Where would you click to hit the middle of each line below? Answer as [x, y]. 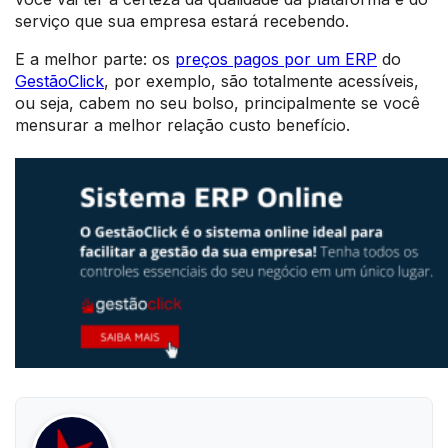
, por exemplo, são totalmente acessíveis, [261, 80]
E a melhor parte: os [95, 58]
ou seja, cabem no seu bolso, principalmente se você [217, 102]
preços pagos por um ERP [276, 58]
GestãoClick [59, 80]
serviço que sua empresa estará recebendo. [182, 20]
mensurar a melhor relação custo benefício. [182, 124]
